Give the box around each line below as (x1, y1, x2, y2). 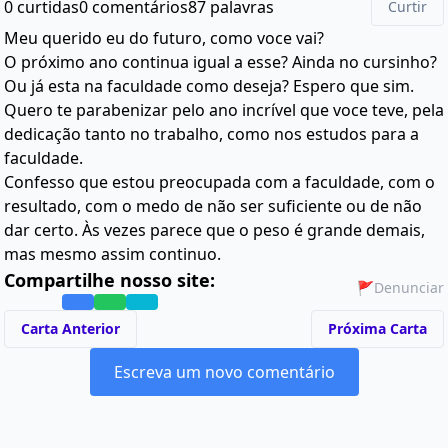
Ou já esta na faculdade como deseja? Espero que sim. (4, 75, 414, 97)
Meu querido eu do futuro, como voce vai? (4, 27, 324, 49)
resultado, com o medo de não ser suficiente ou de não (4, 195, 422, 217)
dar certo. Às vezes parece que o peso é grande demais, (4, 219, 425, 241)
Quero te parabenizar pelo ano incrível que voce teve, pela (4, 99, 444, 121)
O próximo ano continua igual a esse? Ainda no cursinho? (4, 51, 437, 73)
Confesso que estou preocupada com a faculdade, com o (4, 171, 435, 193)
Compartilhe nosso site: (4, 268, 215, 292)
